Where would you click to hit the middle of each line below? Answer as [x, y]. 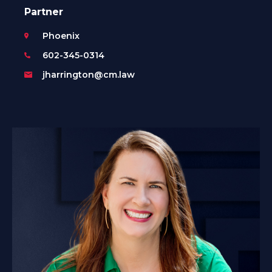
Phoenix [61, 36]
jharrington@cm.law [89, 75]
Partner [44, 12]
